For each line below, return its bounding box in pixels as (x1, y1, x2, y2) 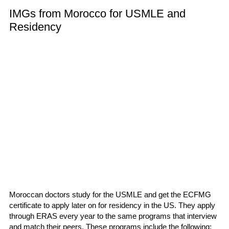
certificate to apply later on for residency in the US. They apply (9, 200, 215, 210)
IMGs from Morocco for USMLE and (9, 7, 186, 20)
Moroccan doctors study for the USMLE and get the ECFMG (9, 190, 211, 199)
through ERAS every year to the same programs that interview (9, 211, 217, 220)
